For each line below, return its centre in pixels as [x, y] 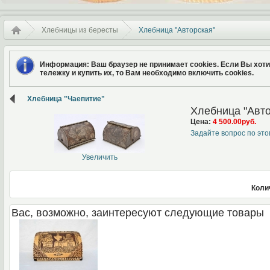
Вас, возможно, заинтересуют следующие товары [138, 212]
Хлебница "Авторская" [177, 30]
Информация [63, 64]
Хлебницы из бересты [80, 30]
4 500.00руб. [234, 122]
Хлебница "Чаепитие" [66, 99]
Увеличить [99, 157]
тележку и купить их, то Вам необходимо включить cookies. [147, 73]
